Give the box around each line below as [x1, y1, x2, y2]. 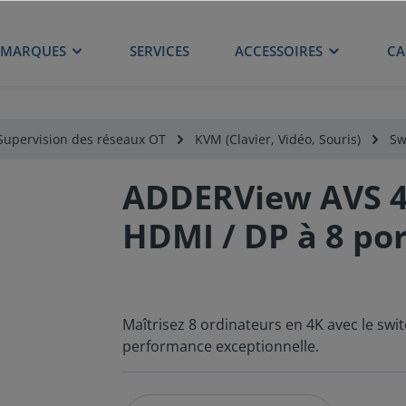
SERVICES [130, 41, 189, 60]
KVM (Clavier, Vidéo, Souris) [194, 130, 361, 148]
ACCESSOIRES [235, 41, 323, 60]
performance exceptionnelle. [121, 336, 319, 356]
